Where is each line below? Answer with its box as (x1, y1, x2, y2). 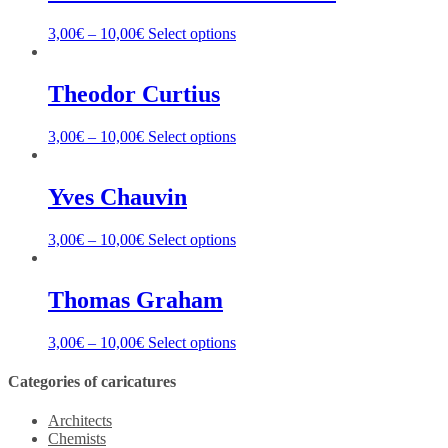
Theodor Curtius (48, 81, 220, 108)
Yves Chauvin (48, 184, 187, 211)
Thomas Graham (48, 286, 223, 313)
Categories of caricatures (8, 373, 176, 391)
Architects (48, 412, 112, 430)
